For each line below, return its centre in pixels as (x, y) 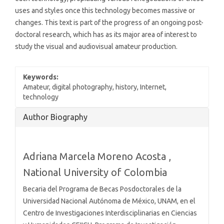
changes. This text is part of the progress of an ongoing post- (109, 23)
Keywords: (41, 77)
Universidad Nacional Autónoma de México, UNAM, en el (109, 201)
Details (34, 126)
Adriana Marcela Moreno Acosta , (97, 156)
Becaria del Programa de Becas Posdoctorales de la (102, 189)
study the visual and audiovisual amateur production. (96, 47)
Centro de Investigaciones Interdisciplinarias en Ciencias (110, 213)
